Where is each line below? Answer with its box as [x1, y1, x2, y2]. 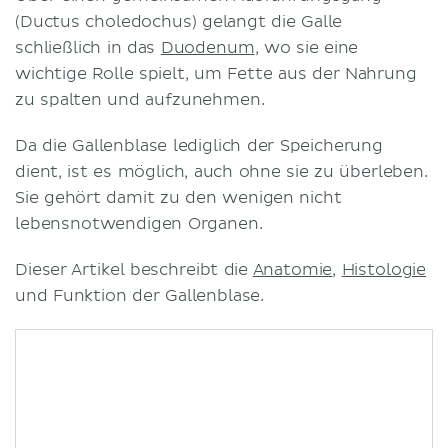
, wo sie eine [254, 37, 359, 58]
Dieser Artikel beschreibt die [15, 259, 253, 280]
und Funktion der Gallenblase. [15, 285, 265, 306]
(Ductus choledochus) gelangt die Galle [15, 11, 343, 32]
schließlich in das [15, 37, 161, 58]
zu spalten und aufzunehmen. [15, 89, 270, 110]
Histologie [341, 259, 427, 280]
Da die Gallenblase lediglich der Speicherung [15, 135, 383, 156]
